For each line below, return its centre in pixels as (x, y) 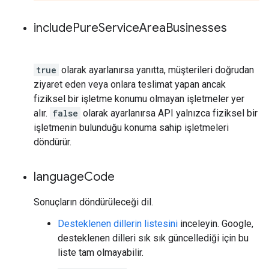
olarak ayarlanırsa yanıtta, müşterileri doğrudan (156, 70)
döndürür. (53, 142)
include (53, 28)
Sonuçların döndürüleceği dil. (93, 202)
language (59, 177)
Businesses (196, 28)
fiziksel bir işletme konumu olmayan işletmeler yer (139, 98)
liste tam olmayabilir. (101, 252)
